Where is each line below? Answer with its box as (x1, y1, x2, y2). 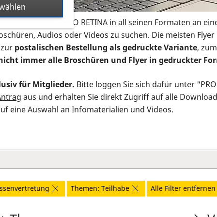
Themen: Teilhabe (71, 184, 129, 193)
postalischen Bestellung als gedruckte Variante (15, 42, 197, 53)
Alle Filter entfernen (151, 184, 216, 193)
